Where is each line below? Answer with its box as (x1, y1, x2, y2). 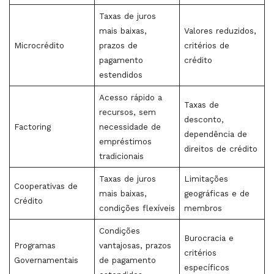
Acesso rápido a (98, 92, 162, 102)
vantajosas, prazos (98, 240, 171, 250)
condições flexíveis (98, 203, 175, 213)
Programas (13, 240, 56, 250)
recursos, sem (98, 107, 156, 117)
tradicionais (98, 151, 144, 161)
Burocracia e (183, 233, 234, 243)
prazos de (98, 40, 138, 50)
